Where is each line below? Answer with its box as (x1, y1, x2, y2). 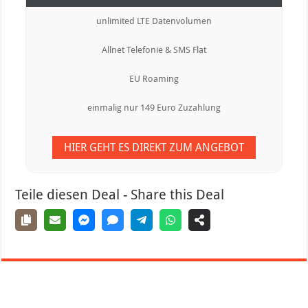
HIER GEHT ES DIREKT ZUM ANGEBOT (63, 141, 244, 155)
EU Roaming (129, 74, 179, 85)
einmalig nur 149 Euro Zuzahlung (87, 102, 221, 113)
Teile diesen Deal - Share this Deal (15, 186, 225, 203)
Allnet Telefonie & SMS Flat (101, 45, 206, 56)
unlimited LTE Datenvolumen (96, 16, 212, 27)
